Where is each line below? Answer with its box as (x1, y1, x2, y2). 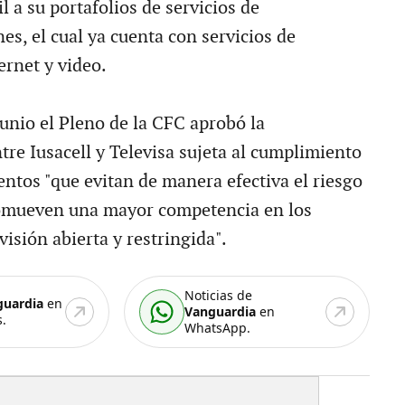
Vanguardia (184, 303, 257, 320)
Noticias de (184, 287, 253, 304)
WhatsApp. (184, 319, 251, 336)
